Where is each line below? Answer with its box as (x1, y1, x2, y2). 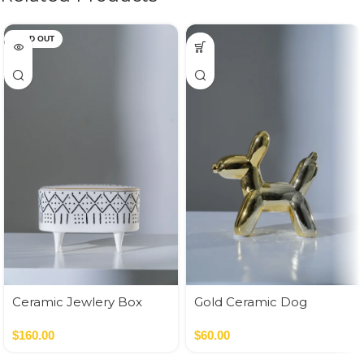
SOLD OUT (12, 34, 54, 44)
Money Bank (194, 311, 273, 327)
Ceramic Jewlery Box (12, 294, 142, 310)
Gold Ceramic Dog (194, 294, 307, 310)
